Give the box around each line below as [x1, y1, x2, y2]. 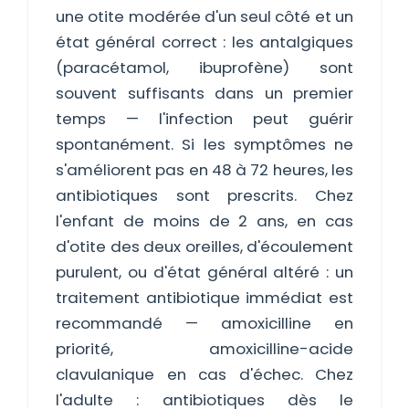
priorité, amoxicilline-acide [56, 338, 353, 360]
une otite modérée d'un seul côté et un [56, 5, 353, 27]
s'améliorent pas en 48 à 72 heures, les [56, 159, 353, 181]
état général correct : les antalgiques [56, 31, 353, 53]
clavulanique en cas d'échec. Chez [56, 363, 353, 385]
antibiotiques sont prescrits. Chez [56, 184, 353, 206]
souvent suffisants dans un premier [56, 82, 353, 104]
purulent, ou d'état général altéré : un [56, 261, 353, 283]
